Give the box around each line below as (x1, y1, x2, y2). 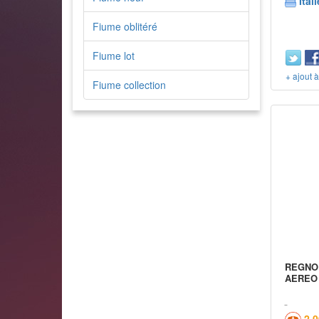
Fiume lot (93, 48, 135, 63)
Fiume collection (93, 78, 166, 92)
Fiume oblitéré (93, 19, 157, 33)
